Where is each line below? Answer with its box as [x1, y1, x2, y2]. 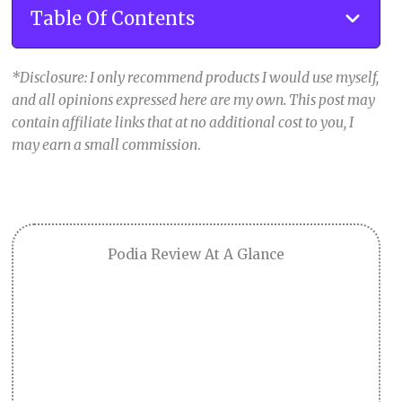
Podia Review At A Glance [107, 246, 284, 264]
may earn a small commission [11, 135, 197, 153]
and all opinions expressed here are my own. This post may [11, 91, 375, 109]
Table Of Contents [30, 6, 195, 30]
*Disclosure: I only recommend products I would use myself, [11, 68, 379, 86]
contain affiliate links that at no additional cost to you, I [11, 113, 354, 131]
